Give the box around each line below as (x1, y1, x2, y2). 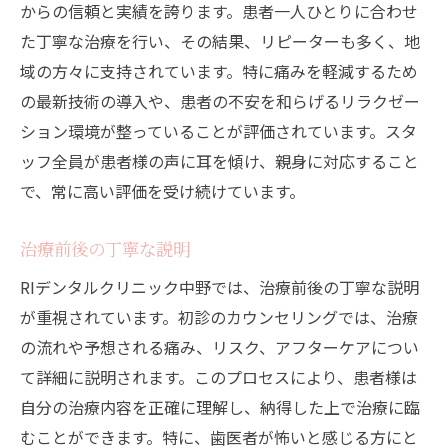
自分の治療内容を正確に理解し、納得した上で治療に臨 (20, 395, 420, 420)
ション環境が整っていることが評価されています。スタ (20, 119, 417, 144)
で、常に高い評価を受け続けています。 (20, 179, 305, 204)
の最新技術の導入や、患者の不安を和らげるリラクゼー (20, 89, 420, 114)
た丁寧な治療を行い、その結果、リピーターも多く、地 (20, 29, 420, 54)
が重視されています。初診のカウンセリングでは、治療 (20, 305, 418, 330)
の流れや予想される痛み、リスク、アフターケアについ (20, 335, 419, 360)
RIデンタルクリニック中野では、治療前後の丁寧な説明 (20, 275, 419, 300)
